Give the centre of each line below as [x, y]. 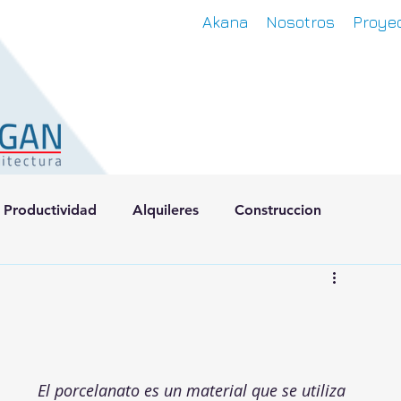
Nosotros [300, 22]
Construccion [278, 210]
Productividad [50, 210]
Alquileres [166, 210]
